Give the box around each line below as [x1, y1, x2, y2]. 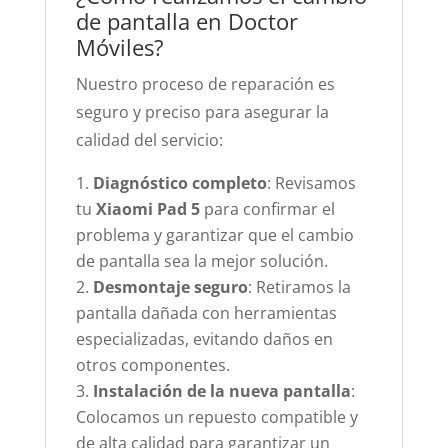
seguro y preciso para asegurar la [75, 101, 329, 123]
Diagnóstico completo [92, 172, 267, 194]
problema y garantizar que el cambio [75, 224, 354, 246]
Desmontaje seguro [92, 276, 248, 298]
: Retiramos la [247, 276, 351, 298]
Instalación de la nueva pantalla [92, 380, 351, 402]
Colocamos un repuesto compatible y [75, 406, 358, 428]
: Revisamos [266, 172, 356, 194]
